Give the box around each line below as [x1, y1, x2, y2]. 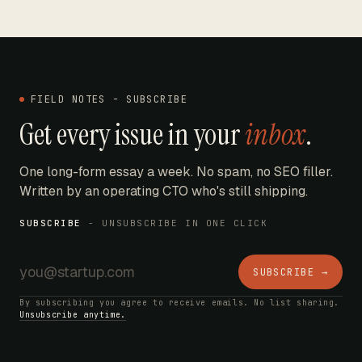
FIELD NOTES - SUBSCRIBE [31, 93, 188, 106]
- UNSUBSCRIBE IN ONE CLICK [81, 217, 268, 229]
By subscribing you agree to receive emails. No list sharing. [19, 297, 340, 308]
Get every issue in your [19, 116, 245, 154]
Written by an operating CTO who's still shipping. [19, 183, 308, 200]
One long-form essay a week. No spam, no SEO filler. [19, 163, 333, 180]
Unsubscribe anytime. [19, 309, 126, 320]
